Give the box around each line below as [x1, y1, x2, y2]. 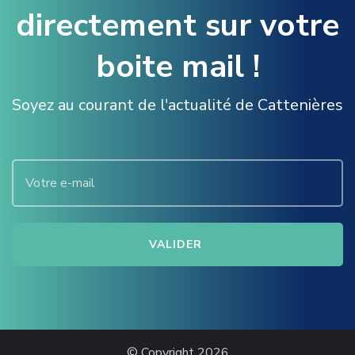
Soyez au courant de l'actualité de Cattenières [12, 94, 343, 116]
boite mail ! [95, 45, 260, 89]
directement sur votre [16, 4, 339, 48]
